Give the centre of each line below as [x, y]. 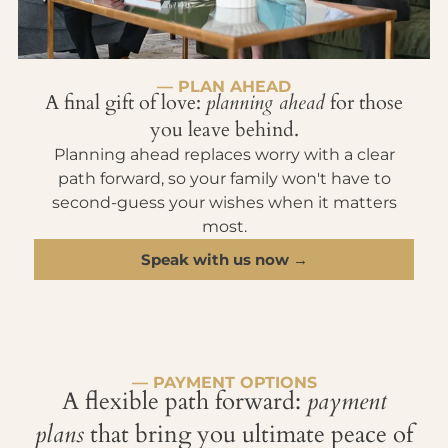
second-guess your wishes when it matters [224, 202]
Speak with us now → [224, 259]
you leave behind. [224, 129]
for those [366, 102]
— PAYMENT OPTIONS [224, 382]
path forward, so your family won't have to [224, 178]
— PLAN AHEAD [224, 86]
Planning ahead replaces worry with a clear [224, 154]
